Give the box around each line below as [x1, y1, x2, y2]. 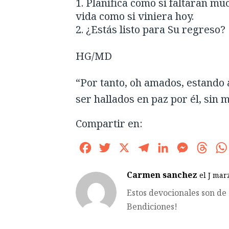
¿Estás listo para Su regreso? [85, 22, 225, 37]
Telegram [151, 142, 189, 154]
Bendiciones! [126, 201, 177, 213]
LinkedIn [170, 142, 207, 154]
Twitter [112, 142, 142, 154]
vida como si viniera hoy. [75, 9, 194, 24]
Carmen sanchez [126, 169, 197, 181]
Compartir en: [75, 117, 143, 131]
